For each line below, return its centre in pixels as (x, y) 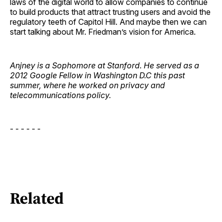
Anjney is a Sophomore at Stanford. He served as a (105, 65)
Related (37, 198)
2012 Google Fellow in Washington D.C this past (97, 75)
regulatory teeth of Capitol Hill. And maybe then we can (108, 22)
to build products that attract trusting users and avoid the (110, 12)
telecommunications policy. (60, 95)
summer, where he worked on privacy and (87, 85)
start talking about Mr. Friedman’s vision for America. (103, 31)
